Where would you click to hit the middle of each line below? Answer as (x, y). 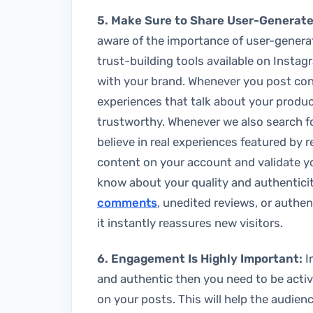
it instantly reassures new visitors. (190, 223)
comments (127, 202)
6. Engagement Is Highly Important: (201, 259)
